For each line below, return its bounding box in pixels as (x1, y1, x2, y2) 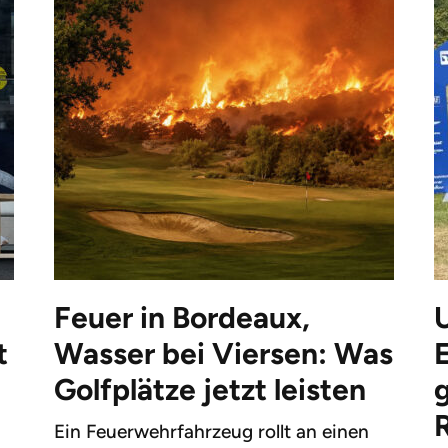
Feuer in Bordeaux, (53, 298, 310, 336)
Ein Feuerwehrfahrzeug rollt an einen (53, 419, 369, 443)
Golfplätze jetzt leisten (53, 370, 366, 408)
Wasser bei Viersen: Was (53, 334, 393, 372)
